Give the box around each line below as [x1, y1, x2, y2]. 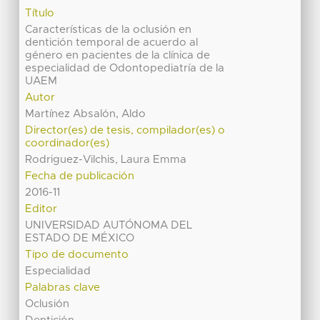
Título [25, 8, 55, 19]
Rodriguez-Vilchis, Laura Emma [25, 154, 187, 166]
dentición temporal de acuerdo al [25, 37, 199, 49]
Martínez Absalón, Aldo [25, 109, 146, 120]
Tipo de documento [25, 249, 129, 261]
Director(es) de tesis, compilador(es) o [25, 125, 226, 136]
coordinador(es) [25, 138, 110, 149]
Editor [25, 204, 58, 215]
